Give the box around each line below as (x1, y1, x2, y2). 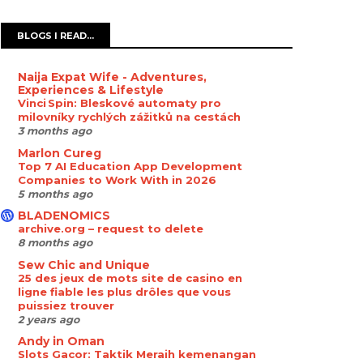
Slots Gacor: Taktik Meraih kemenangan (18, 348, 256, 361)
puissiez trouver (18, 298, 114, 312)
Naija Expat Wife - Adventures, (18, 70, 207, 84)
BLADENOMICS (18, 208, 110, 223)
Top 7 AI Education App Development (18, 159, 242, 173)
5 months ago (18, 187, 92, 200)
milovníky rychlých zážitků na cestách (18, 110, 241, 123)
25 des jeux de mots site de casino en (18, 271, 242, 284)
